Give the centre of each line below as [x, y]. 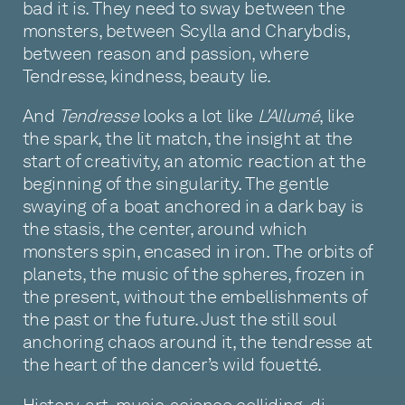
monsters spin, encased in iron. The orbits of [198, 252]
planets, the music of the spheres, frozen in [193, 274]
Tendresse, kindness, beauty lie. [146, 75]
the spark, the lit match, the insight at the [187, 139]
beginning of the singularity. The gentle [176, 184]
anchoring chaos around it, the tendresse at [197, 342]
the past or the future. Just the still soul [179, 320]
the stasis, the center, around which [165, 229]
